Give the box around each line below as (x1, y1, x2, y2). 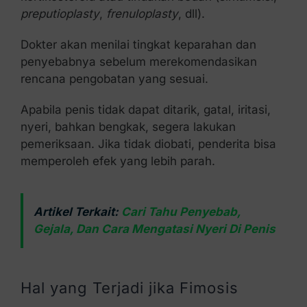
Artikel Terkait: (33, 204, 119, 219)
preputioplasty (20, 6, 99, 21)
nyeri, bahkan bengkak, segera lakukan (20, 119, 236, 134)
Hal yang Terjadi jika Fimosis (20, 278, 238, 297)
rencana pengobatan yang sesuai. (20, 71, 208, 86)
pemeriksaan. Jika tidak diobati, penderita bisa (20, 136, 276, 151)
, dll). (177, 6, 205, 21)
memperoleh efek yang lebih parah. (20, 153, 215, 168)
